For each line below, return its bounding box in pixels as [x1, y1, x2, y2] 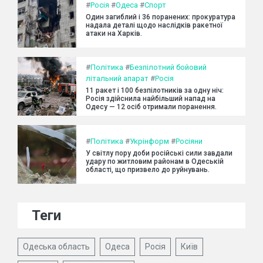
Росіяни [176, 136, 203, 146]
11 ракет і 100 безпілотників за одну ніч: [86, 86, 224, 95]
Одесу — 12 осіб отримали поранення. [86, 103, 217, 112]
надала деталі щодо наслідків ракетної [86, 21, 223, 29]
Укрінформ [130, 136, 169, 146]
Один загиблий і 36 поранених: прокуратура [86, 12, 235, 21]
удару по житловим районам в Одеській [86, 157, 224, 166]
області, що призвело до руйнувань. [86, 165, 210, 174]
